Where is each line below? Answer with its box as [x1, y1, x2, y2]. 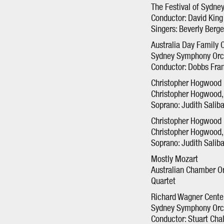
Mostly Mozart [151, 155, 198, 164]
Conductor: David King [151, 14, 223, 23]
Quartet [151, 177, 175, 186]
